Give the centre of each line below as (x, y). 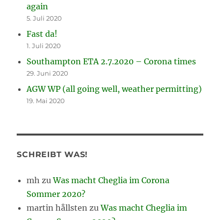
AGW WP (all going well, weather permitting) (114, 89)
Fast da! (42, 34)
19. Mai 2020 (46, 100)
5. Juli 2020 (44, 18)
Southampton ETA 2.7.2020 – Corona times (111, 61)
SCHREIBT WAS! (53, 154)
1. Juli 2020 (44, 45)
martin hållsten (57, 207)
